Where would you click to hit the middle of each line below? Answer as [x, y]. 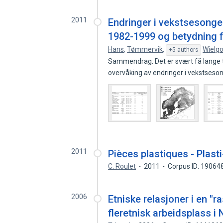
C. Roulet [122, 166]
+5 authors [184, 50]
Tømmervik [145, 49]
